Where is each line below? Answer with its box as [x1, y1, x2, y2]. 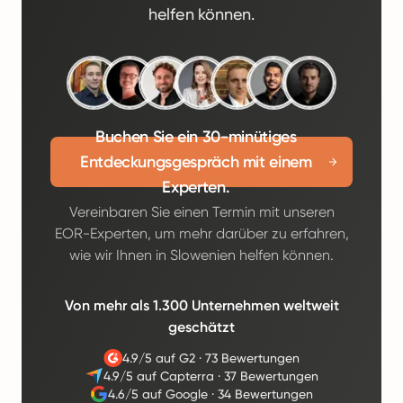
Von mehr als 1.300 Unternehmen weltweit [64, 297, 339, 314]
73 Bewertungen [204, 351, 300, 365]
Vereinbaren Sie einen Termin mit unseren [68, 203, 335, 220]
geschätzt [168, 318, 235, 336]
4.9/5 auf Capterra [103, 369, 214, 383]
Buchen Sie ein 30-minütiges [95, 127, 297, 147]
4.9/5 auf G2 [121, 351, 195, 365]
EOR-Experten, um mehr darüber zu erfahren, [54, 225, 349, 242]
